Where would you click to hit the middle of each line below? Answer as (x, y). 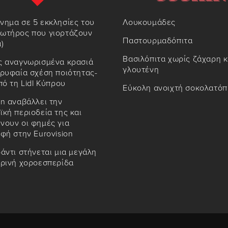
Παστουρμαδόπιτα (158, 40)
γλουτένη (141, 69)
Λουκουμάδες (149, 22)
